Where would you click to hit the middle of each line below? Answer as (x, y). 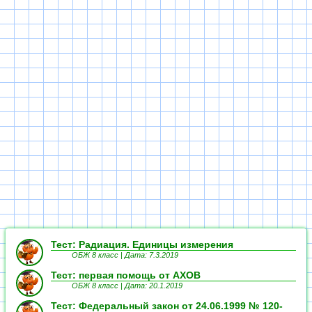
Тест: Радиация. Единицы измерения (142, 244)
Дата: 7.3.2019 (151, 255)
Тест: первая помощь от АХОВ (126, 275)
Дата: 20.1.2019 (154, 286)
